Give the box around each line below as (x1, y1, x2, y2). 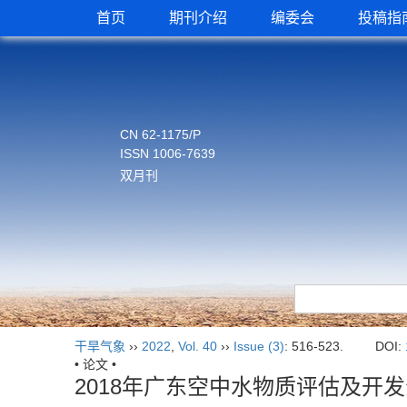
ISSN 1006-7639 (120, 146, 215, 161)
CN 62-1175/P (120, 127, 201, 142)
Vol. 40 (178, 339, 217, 353)
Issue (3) (233, 339, 284, 353)
